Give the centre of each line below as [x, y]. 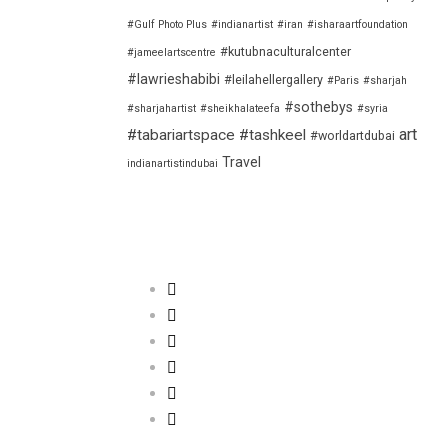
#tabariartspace [181, 135]
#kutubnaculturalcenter [285, 51]
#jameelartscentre [171, 52]
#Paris [343, 80]
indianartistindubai [172, 163]
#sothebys [318, 107]
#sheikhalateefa [240, 108]
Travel [241, 162]
